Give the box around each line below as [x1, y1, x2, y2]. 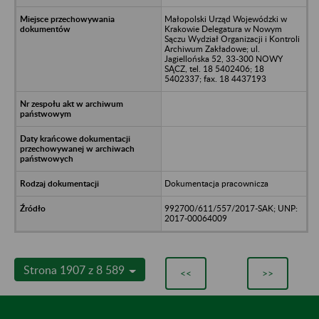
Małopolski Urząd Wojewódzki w [164, 13, 287, 24]
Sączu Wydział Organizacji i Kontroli [164, 33, 300, 44]
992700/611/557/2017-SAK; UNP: [164, 202, 298, 214]
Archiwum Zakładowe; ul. [164, 43, 260, 54]
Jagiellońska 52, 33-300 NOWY [164, 53, 283, 64]
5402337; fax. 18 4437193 [164, 73, 266, 84]
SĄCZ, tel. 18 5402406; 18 [164, 63, 264, 74]
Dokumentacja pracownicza [164, 177, 268, 189]
